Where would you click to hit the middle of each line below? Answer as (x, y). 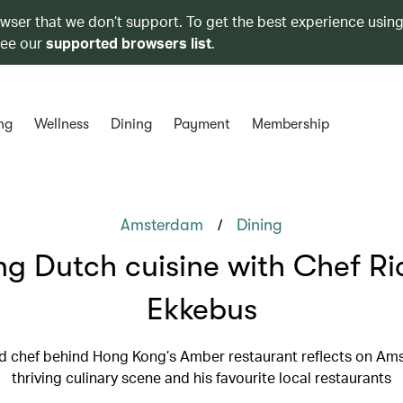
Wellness (61, 124)
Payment (201, 124)
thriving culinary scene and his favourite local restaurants (201, 377)
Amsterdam (162, 225)
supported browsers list (129, 43)
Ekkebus (201, 309)
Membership (290, 124)
